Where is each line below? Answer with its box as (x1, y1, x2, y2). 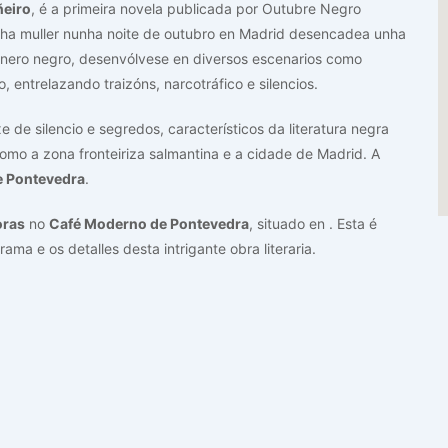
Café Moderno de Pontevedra (49, 214, 249, 232)
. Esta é (329, 214, 377, 232)
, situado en (249, 214, 329, 232)
